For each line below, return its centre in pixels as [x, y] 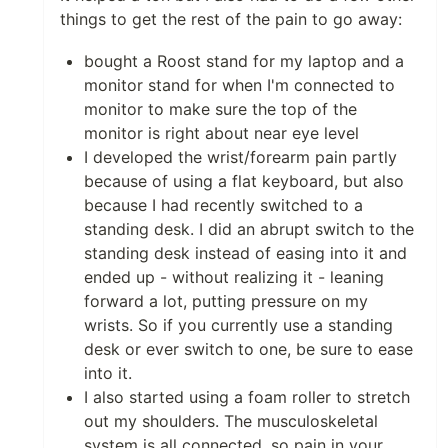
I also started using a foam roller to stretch [247, 397]
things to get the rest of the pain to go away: [231, 19]
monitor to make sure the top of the [220, 109]
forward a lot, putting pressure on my [226, 301]
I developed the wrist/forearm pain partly [240, 157]
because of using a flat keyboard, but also [244, 181]
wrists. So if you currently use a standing [238, 325]
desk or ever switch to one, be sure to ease [248, 349]
